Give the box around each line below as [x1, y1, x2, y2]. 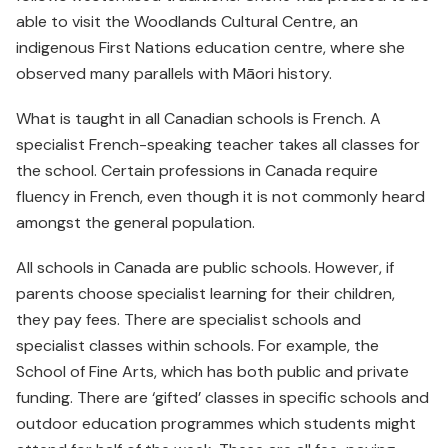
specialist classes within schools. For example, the [16, 334, 379, 356]
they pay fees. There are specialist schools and [16, 308, 361, 330]
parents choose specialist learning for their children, [16, 282, 395, 304]
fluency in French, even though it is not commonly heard [16, 185, 425, 207]
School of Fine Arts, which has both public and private [16, 360, 409, 382]
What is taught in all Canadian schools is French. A [16, 107, 381, 129]
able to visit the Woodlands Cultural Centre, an [16, 10, 358, 32]
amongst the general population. [16, 211, 255, 233]
